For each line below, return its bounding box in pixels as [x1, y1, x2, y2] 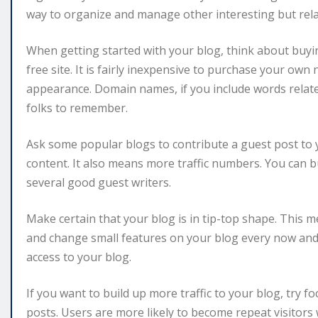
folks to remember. [26, 100, 128, 116]
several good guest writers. [26, 175, 171, 191]
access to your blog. [26, 249, 131, 265]
